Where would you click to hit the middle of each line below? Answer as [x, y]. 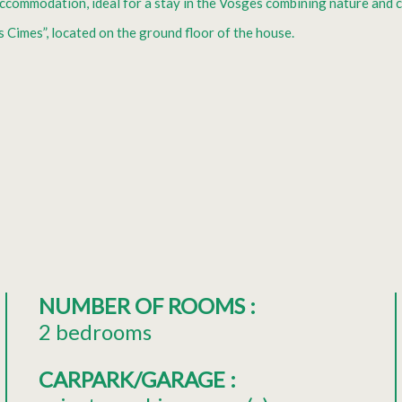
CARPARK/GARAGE [134, 379]
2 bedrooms [95, 331]
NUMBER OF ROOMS [144, 305]
